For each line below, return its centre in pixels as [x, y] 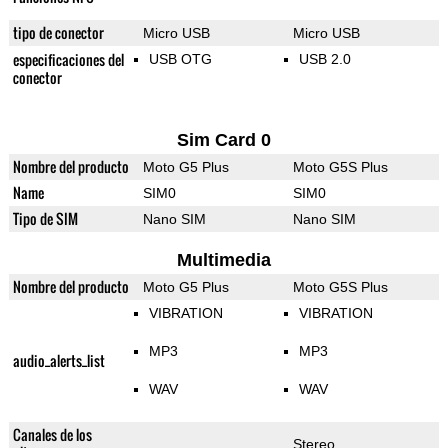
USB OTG [180, 59]
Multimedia [223, 260]
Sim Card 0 [223, 140]
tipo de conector [58, 33]
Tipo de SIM [45, 219]
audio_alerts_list [58, 361]
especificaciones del [68, 60]
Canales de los [52, 435]
